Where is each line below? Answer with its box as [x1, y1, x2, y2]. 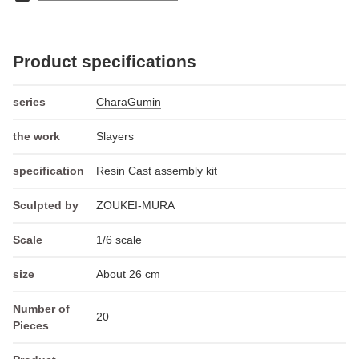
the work [13, 129, 60, 143]
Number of [13, 301, 70, 315]
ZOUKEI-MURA [96, 198, 175, 212]
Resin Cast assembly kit [96, 163, 217, 177]
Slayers [96, 129, 134, 143]
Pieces [13, 318, 49, 332]
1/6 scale [96, 232, 142, 246]
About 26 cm [96, 267, 160, 280]
